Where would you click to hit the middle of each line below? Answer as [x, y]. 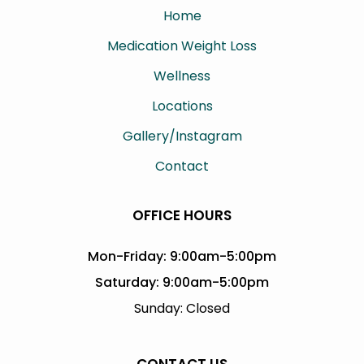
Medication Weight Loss [182, 46]
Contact [182, 167]
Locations [182, 106]
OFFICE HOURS [182, 216]
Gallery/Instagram [182, 136]
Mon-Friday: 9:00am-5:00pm [182, 256]
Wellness [182, 76]
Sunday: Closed [182, 308]
